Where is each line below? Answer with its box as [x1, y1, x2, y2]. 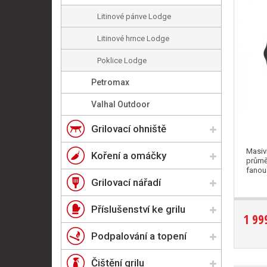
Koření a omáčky [91, 150, 166, 162]
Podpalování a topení [91, 230, 187, 242]
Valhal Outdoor [91, 100, 150, 109]
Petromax [91, 77, 129, 87]
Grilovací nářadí [91, 176, 161, 188]
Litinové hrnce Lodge [97, 34, 169, 43]
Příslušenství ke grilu [91, 203, 185, 215]
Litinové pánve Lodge [97, 12, 171, 21]
